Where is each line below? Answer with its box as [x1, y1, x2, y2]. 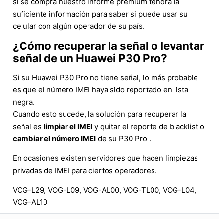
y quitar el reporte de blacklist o [92, 121, 204, 131]
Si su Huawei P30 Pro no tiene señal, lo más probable [13, 72, 198, 82]
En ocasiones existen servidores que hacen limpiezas [13, 153, 198, 163]
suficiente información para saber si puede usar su [13, 9, 188, 19]
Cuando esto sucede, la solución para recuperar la [13, 109, 186, 119]
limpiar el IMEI [44, 121, 92, 131]
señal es [13, 121, 44, 131]
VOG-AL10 [13, 197, 47, 207]
